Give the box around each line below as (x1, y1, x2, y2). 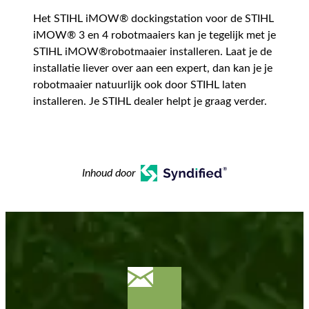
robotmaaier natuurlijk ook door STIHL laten (33, 79, 246, 91)
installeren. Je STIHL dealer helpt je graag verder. (33, 96, 267, 108)
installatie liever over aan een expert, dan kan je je (33, 63, 272, 74)
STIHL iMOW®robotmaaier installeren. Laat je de (33, 46, 272, 58)
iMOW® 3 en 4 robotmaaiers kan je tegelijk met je (33, 30, 276, 41)
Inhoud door (82, 168, 136, 179)
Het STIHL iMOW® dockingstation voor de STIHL (33, 13, 274, 25)
